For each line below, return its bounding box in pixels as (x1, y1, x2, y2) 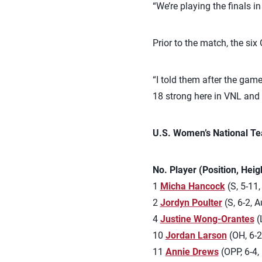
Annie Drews (165, 246, 219, 257)
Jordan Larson (165, 230, 227, 241)
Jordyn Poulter (160, 197, 222, 208)
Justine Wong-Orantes (160, 213, 254, 225)
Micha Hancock (160, 181, 225, 192)
